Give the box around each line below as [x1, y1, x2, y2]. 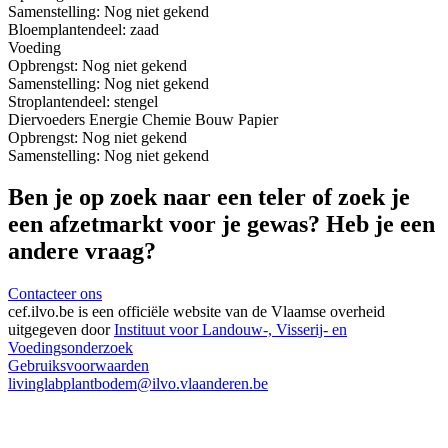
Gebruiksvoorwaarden [8, 357, 149, 375]
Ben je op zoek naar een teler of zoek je [8, 184, 410, 211]
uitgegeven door [8, 321, 114, 339]
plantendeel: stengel [34, 92, 158, 110]
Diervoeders [8, 110, 85, 128]
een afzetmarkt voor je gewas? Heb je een [8, 211, 435, 238]
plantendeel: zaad [50, 20, 159, 38]
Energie [89, 110, 138, 128]
